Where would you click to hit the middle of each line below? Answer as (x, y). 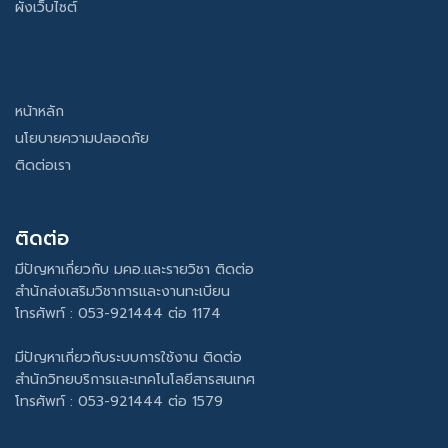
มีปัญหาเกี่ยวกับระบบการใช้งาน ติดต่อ (128, 357)
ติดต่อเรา (43, 165)
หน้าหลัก (39, 111)
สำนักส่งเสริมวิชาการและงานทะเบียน (122, 291)
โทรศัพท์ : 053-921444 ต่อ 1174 (118, 313)
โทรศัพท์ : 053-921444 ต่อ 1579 (119, 401)
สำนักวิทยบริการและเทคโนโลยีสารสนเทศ (135, 379)
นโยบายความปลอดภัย (82, 138)
